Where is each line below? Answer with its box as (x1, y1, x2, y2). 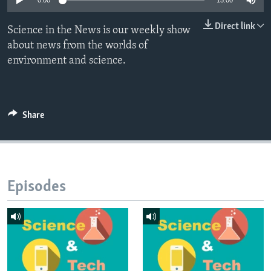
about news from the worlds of (7, 40, 148, 52)
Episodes (7, 179, 66, 196)
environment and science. (7, 55, 126, 67)
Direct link (215, 22, 255, 32)
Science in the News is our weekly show (7, 25, 191, 37)
